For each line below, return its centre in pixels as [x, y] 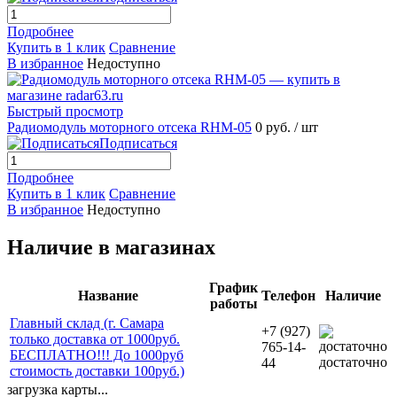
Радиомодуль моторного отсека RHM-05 [129, 127]
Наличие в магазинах [111, 247]
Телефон [288, 295]
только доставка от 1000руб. [95, 339]
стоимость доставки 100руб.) [97, 370]
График [234, 287]
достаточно [353, 362]
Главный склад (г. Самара [87, 323]
